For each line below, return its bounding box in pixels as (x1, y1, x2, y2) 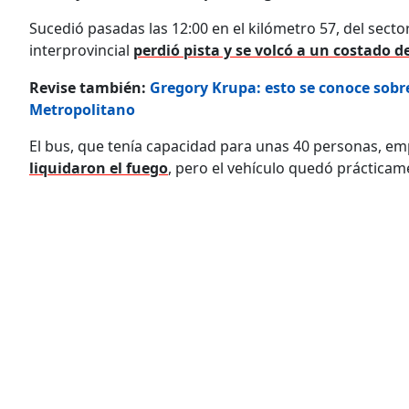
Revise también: (29, 77, 150, 98)
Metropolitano (29, 99, 135, 120)
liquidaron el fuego (29, 157, 168, 178)
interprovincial (29, 39, 133, 60)
